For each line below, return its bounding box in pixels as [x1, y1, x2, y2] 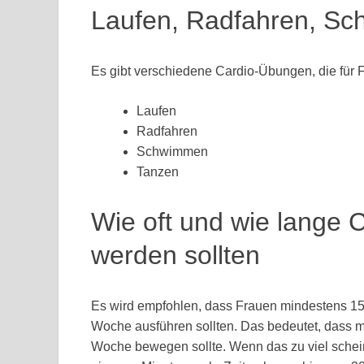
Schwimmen [136, 145, 208, 159]
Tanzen [136, 165, 179, 180]
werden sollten [91, 240, 260, 270]
